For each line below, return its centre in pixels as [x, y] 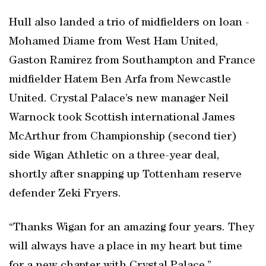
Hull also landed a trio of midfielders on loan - [129, 23]
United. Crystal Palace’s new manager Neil [119, 99]
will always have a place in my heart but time [126, 247]
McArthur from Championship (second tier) [123, 137]
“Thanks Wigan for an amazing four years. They [132, 228]
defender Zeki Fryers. [65, 194]
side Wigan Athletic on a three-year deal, [114, 156]
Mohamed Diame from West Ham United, [113, 42]
